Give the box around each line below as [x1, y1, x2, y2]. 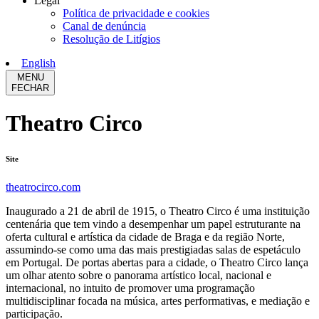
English [21, 57, 56, 69]
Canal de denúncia [63, 20, 146, 32]
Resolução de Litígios [63, 33, 160, 45]
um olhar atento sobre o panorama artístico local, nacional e [6, 269, 271, 282]
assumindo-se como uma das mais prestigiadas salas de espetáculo [6, 244, 300, 256]
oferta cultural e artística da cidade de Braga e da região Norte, [6, 231, 285, 244]
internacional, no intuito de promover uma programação [6, 282, 255, 295]
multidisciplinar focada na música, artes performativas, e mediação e [6, 295, 310, 308]
